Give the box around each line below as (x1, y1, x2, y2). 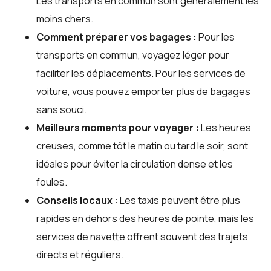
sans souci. (36, 103, 87, 117)
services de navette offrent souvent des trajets (36, 230, 248, 244)
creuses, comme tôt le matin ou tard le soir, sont (36, 139, 248, 153)
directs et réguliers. (36, 248, 123, 262)
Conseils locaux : (36, 194, 118, 207)
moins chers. (36, 12, 93, 26)
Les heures (199, 121, 251, 135)
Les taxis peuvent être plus (118, 194, 240, 207)
